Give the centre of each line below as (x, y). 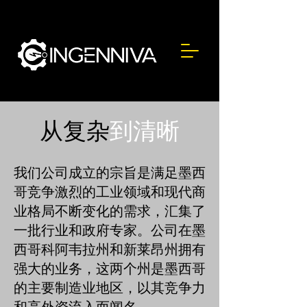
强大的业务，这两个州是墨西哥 (110, 268)
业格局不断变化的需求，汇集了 (110, 211)
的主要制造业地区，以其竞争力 (110, 287)
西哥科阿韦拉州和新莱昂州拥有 (110, 249)
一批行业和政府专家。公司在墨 (110, 230)
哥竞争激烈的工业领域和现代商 (110, 192)
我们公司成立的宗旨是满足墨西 (110, 172)
